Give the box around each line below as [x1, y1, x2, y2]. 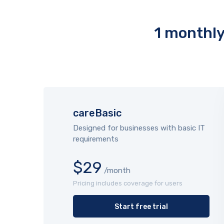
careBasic [72, 107, 121, 119]
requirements [72, 134, 118, 143]
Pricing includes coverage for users [72, 179, 182, 187]
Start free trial [114, 202, 168, 211]
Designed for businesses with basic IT [72, 123, 205, 132]
